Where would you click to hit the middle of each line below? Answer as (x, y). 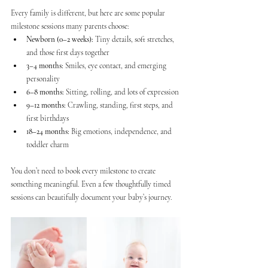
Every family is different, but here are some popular (89, 13)
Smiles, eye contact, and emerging (116, 66)
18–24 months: (48, 131)
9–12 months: (46, 105)
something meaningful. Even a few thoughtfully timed (92, 184)
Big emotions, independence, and (121, 131)
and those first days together (68, 52)
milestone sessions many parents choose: (70, 26)
